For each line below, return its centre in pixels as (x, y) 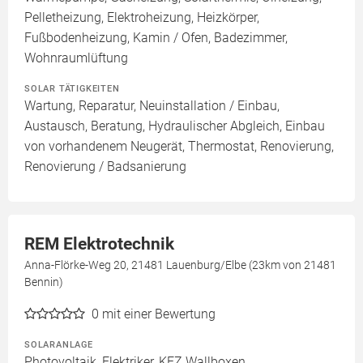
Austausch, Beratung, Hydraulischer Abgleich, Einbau (175, 126)
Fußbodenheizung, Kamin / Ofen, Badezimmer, (156, 38)
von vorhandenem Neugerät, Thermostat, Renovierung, (179, 146)
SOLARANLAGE (59, 344)
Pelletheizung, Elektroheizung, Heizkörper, (142, 17)
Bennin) (44, 282)
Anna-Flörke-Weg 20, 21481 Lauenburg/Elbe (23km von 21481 (180, 265)
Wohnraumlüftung (76, 58)
